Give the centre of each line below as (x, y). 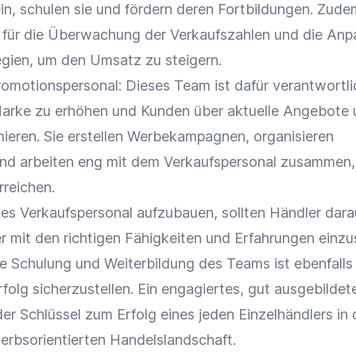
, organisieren (290, 136)
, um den (60, 60)
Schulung (41, 263)
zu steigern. (182, 60)
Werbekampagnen (186, 136)
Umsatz (116, 60)
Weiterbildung (149, 263)
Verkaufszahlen (220, 35)
